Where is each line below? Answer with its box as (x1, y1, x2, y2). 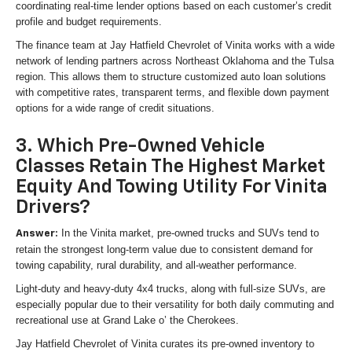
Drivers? (16, 197, 90, 217)
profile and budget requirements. (16, 15, 162, 27)
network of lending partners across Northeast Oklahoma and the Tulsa (16, 54, 334, 67)
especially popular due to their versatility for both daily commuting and (16, 298, 334, 310)
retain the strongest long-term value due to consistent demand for (16, 243, 313, 255)
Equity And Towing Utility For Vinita (16, 177, 328, 196)
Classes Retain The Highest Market (16, 156, 325, 176)
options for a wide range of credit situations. (16, 101, 214, 114)
